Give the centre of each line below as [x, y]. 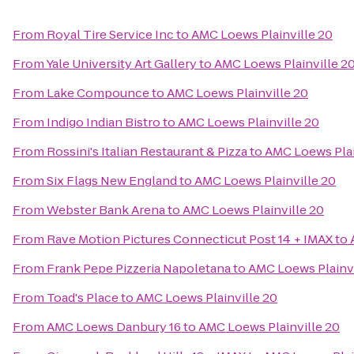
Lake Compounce [98, 93]
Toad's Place [83, 298]
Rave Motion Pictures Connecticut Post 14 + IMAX [190, 239]
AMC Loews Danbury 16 [114, 327]
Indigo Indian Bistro [104, 122]
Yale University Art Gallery [121, 64]
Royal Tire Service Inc [110, 34]
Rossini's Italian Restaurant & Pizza [147, 151]
